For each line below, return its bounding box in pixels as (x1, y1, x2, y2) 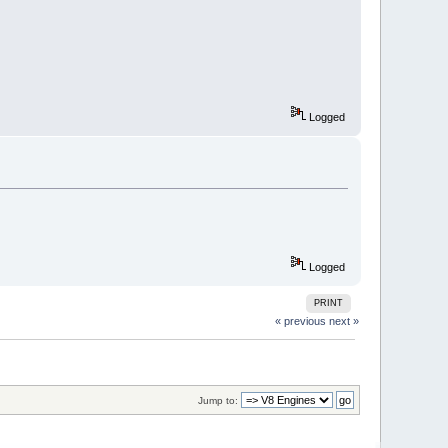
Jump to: (197, 395, 238, 407)
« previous (274, 315, 326, 328)
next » (328, 315, 359, 328)
